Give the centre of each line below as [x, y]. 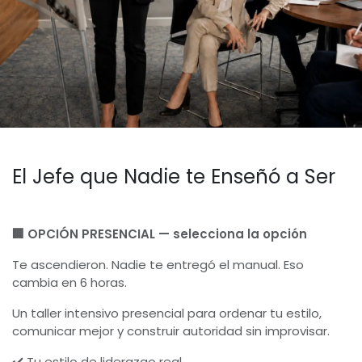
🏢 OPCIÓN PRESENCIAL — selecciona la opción [160, 234]
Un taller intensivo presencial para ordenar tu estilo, [167, 313]
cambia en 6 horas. [69, 282]
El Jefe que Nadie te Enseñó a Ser [174, 177]
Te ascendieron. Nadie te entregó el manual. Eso [158, 265]
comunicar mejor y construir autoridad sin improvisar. [171, 331]
